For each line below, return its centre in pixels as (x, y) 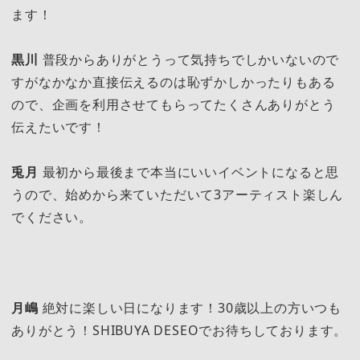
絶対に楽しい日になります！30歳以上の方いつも (190, 307)
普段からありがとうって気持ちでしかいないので (189, 59)
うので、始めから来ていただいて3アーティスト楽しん (178, 195)
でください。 (52, 217)
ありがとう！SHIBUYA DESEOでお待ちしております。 (180, 330)
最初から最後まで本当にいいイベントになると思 (189, 172)
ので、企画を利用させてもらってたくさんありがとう (174, 104)
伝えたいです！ (59, 127)
